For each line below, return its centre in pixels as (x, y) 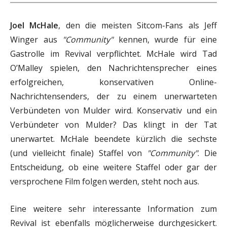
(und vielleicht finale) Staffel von (79, 153)
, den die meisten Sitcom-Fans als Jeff (138, 25)
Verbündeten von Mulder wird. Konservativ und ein (113, 110)
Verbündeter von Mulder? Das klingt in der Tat (113, 124)
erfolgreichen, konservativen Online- (113, 82)
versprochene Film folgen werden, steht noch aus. (105, 181)
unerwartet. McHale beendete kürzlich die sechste (113, 139)
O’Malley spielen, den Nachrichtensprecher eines (113, 68)
